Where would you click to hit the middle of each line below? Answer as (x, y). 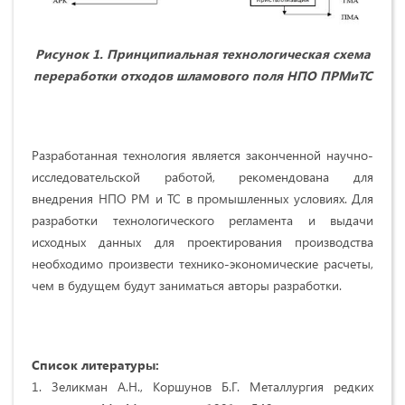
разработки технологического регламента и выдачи (202, 221)
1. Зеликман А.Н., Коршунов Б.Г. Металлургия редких (202, 387)
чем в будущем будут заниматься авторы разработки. (187, 286)
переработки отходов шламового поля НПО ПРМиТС (202, 76)
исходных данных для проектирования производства (202, 242)
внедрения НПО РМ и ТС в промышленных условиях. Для (202, 199)
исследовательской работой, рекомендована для (202, 177)
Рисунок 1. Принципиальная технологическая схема (202, 54)
